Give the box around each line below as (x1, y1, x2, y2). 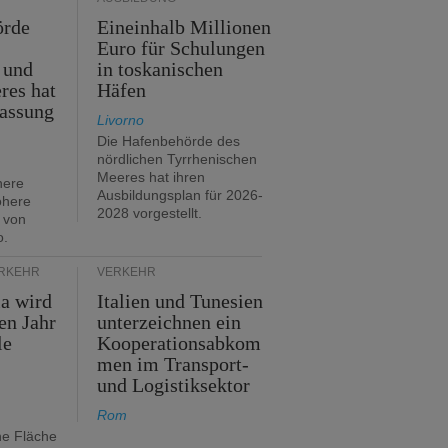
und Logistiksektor (97, 374, 251, 396)
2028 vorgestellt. (97, 205, 202, 221)
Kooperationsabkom (97, 332, 262, 354)
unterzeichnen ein (97, 311, 242, 333)
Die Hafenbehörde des (97, 133, 240, 149)
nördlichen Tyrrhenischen (97, 151, 257, 167)
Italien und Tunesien (97, 290, 264, 312)
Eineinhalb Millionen (97, 16, 272, 38)
